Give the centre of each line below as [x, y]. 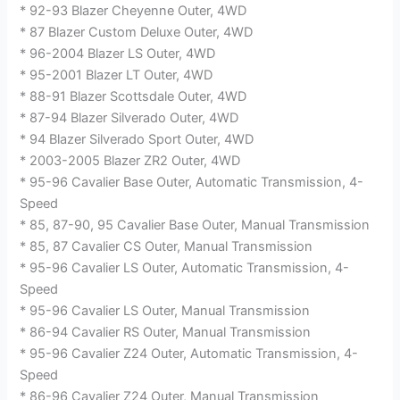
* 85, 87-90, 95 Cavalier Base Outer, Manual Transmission [195, 225]
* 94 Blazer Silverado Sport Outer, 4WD [137, 139]
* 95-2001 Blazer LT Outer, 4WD [117, 75]
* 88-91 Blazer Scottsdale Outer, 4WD [133, 96]
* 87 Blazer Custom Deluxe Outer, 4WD [137, 32]
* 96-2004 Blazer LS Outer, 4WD [118, 53]
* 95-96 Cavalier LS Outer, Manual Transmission [165, 310]
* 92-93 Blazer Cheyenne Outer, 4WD [133, 10]
